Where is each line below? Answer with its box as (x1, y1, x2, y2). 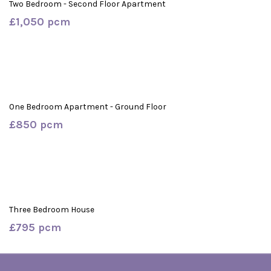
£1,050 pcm (9, 15, 70, 28)
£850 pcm (9, 118, 63, 131)
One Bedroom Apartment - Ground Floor (9, 102, 166, 112)
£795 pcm (9, 221, 61, 234)
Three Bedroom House (9, 204, 94, 215)
